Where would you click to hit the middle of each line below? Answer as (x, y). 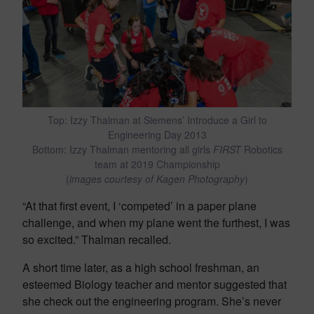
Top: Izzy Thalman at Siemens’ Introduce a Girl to (157, 120)
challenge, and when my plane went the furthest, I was (156, 223)
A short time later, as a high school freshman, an (141, 267)
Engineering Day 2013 (157, 135)
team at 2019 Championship (157, 164)
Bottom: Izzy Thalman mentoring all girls (122, 149)
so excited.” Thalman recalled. (98, 239)
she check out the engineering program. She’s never (152, 301)
